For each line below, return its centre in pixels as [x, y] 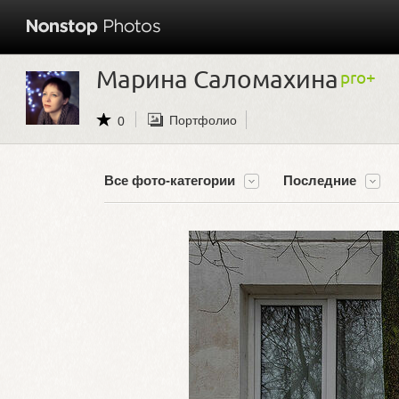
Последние [320, 180]
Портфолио [203, 120]
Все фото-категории [170, 180]
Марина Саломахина [217, 79]
